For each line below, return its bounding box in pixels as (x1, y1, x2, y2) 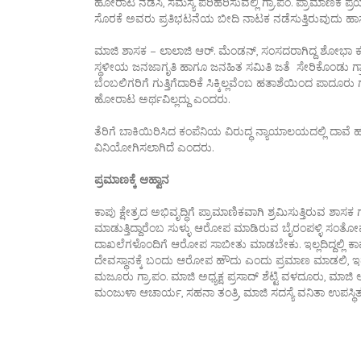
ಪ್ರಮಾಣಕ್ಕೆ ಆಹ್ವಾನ (94, 172, 169, 187)
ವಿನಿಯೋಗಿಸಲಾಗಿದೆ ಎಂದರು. (94, 139, 214, 155)
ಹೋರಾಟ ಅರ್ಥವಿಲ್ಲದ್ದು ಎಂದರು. (94, 91, 230, 106)
